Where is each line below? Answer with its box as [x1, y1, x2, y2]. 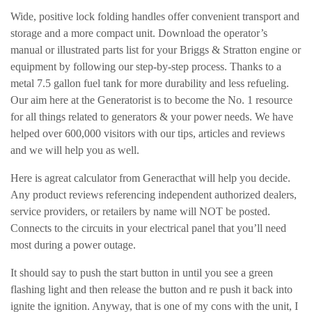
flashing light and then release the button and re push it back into [10, 283, 292, 295]
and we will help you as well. [10, 144, 139, 156]
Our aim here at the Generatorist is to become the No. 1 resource [10, 94, 292, 106]
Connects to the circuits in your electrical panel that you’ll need [10, 222, 286, 234]
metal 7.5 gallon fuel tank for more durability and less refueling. [10, 77, 289, 89]
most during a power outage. [10, 239, 136, 251]
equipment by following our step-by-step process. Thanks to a [10, 61, 281, 72]
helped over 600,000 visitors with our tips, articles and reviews [10, 127, 285, 139]
